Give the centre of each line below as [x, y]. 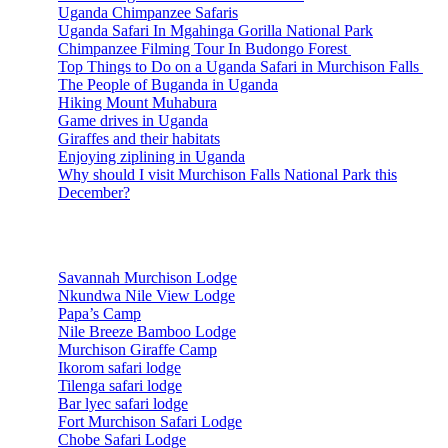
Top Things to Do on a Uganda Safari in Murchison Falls [240, 66]
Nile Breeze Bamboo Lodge [147, 331]
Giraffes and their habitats [139, 138]
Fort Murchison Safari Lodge [150, 421]
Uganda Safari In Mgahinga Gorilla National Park [215, 30]
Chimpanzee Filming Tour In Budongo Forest [204, 48]
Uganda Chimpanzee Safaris [148, 12]
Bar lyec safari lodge [123, 403]
